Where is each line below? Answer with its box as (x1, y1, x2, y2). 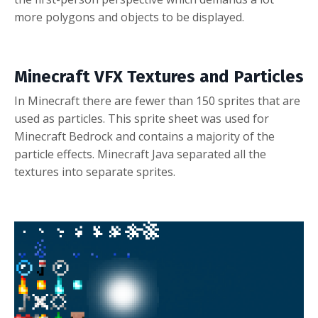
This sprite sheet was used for (108, 110, 269, 126)
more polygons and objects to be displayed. (14, 9, 244, 25)
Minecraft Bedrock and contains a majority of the (14, 128, 275, 144)
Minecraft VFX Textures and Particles (14, 66, 304, 87)
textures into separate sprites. (14, 163, 175, 180)
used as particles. (14, 110, 108, 126)
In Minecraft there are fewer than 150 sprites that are (14, 92, 300, 109)
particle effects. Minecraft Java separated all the (14, 146, 266, 162)
